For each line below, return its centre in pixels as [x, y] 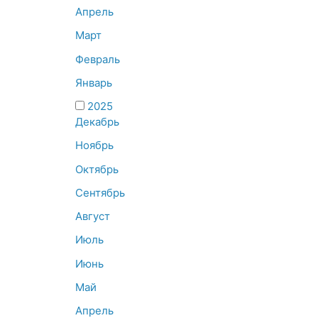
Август [93, 216]
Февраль [98, 59]
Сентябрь [100, 192]
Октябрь [97, 169]
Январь [94, 82]
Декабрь [97, 122]
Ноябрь [94, 146]
